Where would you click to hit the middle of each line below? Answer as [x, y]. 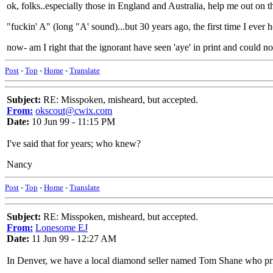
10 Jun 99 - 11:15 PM [72, 122]
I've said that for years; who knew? [74, 144]
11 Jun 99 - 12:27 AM [73, 239]
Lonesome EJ [62, 228]
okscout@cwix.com [74, 111]
